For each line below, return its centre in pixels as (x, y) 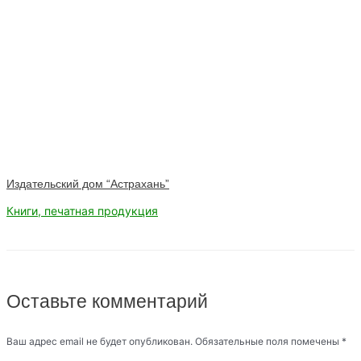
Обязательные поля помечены (268, 342)
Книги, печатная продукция (82, 210)
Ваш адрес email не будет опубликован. (100, 342)
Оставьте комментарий (107, 302)
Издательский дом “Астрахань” (88, 183)
